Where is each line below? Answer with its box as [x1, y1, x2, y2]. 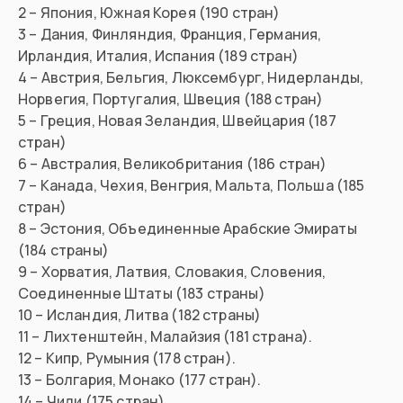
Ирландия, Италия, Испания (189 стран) [18, 46, 299, 67]
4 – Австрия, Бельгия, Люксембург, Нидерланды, [18, 67, 364, 88]
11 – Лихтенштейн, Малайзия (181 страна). [18, 327, 313, 347]
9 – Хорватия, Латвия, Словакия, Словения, [18, 262, 327, 282]
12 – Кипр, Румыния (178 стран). [18, 348, 236, 369]
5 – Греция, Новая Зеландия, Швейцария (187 [18, 111, 336, 131]
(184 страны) [18, 240, 109, 261]
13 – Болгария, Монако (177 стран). [18, 370, 262, 390]
